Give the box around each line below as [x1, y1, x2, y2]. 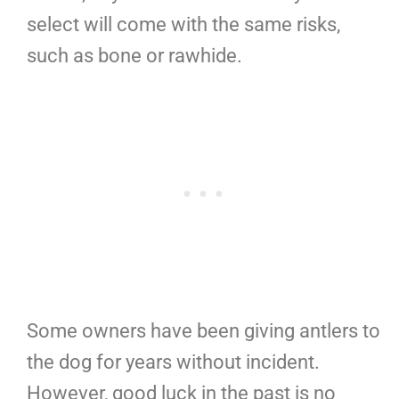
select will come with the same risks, [27, 13, 340, 37]
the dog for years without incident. [27, 351, 320, 374]
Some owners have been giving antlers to [27, 320, 380, 343]
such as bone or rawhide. [27, 45, 242, 68]
